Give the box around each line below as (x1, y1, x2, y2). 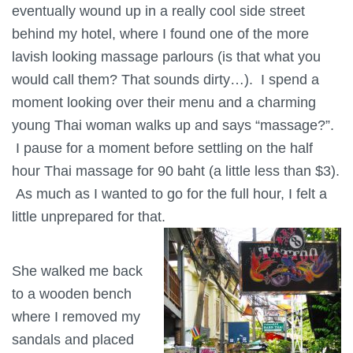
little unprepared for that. (12, 207, 169, 225)
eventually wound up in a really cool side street (12, 2, 305, 19)
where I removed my (12, 307, 140, 325)
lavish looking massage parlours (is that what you (12, 47, 321, 65)
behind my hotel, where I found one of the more (12, 24, 309, 42)
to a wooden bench (12, 284, 132, 302)
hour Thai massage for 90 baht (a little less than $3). (12, 162, 340, 179)
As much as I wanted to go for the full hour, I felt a (12, 184, 327, 202)
